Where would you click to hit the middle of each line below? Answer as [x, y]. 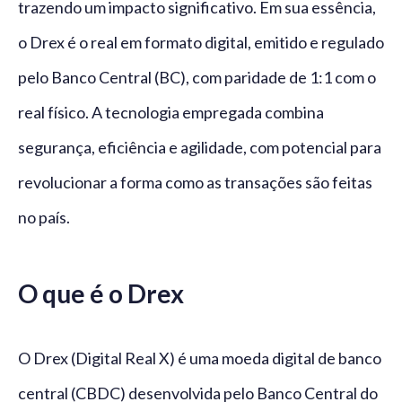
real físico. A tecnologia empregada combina [171, 113]
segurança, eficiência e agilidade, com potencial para [200, 148]
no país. [44, 218]
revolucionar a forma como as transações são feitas [195, 183]
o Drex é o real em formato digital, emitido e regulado [201, 43]
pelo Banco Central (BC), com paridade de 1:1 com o [197, 78]
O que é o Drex [101, 294]
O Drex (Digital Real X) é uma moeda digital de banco [200, 358]
